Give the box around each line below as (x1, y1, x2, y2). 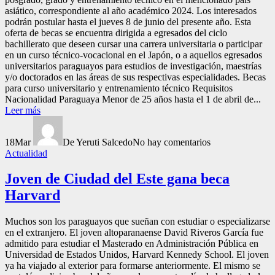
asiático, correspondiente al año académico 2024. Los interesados (5, 5, 257, 16)
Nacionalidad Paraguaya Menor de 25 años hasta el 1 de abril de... (5, 93, 261, 104)
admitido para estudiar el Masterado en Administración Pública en (5, 238, 258, 249)
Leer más (5, 104, 41, 115)
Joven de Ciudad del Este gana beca (5, 171, 230, 187)
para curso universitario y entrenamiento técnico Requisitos (5, 82, 233, 93)
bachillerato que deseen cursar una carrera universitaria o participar (5, 38, 262, 49)
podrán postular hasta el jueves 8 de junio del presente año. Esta (5, 16, 251, 27)
